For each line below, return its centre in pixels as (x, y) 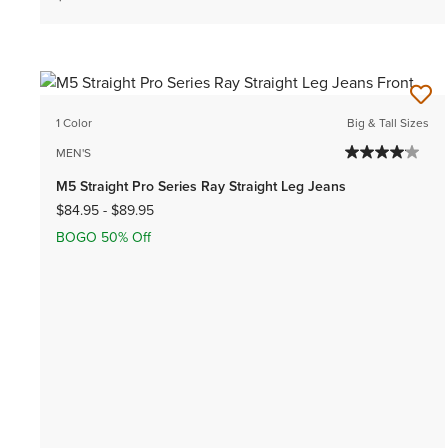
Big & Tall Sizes (388, 122)
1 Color (74, 122)
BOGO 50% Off (103, 237)
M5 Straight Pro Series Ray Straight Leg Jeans (201, 186)
